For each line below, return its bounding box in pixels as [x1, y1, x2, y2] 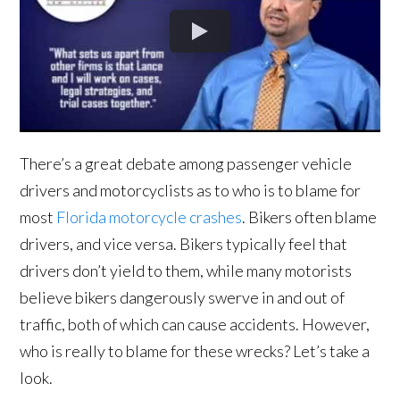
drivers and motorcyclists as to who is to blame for [20, 180, 362, 201]
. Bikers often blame [242, 207, 378, 228]
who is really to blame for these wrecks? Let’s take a [20, 341, 371, 362]
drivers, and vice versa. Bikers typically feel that [20, 234, 348, 254]
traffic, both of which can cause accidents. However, [20, 314, 371, 335]
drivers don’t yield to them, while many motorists [20, 261, 353, 281]
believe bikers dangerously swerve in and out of [20, 287, 346, 308]
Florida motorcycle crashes [56, 207, 243, 228]
